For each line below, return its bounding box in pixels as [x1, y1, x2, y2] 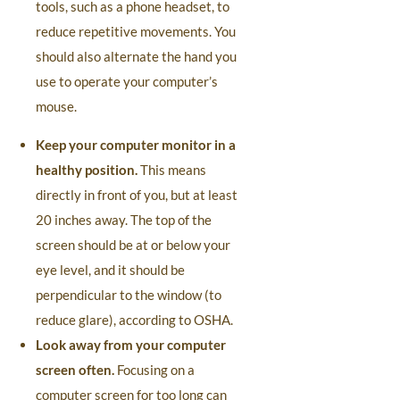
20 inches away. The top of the [36, 212, 212, 228]
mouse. [36, 98, 77, 114]
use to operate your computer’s [36, 73, 218, 89]
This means [137, 162, 206, 178]
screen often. [36, 362, 114, 378]
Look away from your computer [36, 337, 226, 353]
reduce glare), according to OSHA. [36, 312, 233, 328]
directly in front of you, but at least [36, 187, 237, 203]
